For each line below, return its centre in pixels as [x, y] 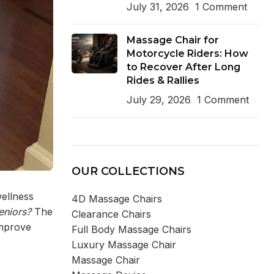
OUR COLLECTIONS [128, 171]
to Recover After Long [183, 67]
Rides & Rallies [163, 80]
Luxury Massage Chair [124, 244]
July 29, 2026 [158, 99]
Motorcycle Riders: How [187, 53]
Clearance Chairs [111, 214]
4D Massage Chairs [117, 198]
